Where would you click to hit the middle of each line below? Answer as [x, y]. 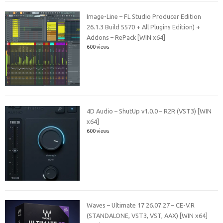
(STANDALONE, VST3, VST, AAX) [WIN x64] [147, 216]
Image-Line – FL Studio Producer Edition [144, 17]
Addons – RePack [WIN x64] [126, 38]
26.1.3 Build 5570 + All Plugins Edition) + [144, 27]
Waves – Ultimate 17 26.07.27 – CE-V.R [141, 205]
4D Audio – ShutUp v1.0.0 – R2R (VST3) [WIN [149, 111]
